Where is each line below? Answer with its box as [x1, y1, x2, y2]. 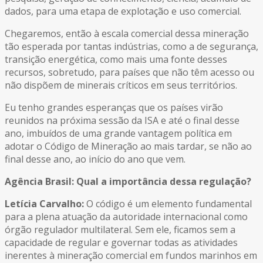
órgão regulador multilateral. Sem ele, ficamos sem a [5, 223, 235, 237]
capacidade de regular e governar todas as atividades [5, 236, 238, 249]
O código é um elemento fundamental [84, 197, 252, 211]
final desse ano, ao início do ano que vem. [5, 153, 186, 166]
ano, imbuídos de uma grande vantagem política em [5, 127, 232, 140]
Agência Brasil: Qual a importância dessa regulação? [5, 175, 251, 188]
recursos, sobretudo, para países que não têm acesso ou [5, 66, 254, 79]
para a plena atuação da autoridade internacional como [5, 210, 248, 224]
